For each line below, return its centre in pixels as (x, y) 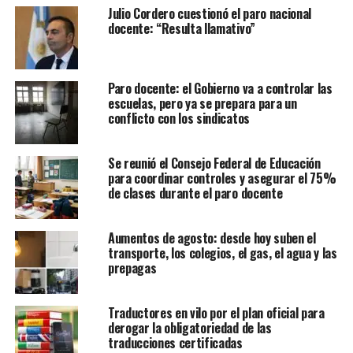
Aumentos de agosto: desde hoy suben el (212, 238)
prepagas (132, 268)
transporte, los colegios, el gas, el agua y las (222, 253)
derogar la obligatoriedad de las (190, 328)
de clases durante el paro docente (195, 193)
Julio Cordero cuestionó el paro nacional (210, 14)
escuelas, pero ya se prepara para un (202, 104)
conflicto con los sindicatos (178, 119)
